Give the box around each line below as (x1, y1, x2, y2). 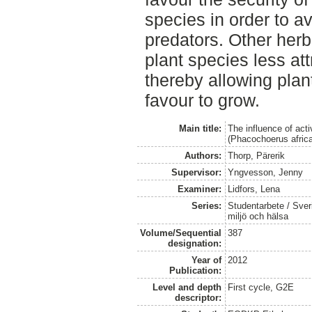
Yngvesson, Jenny (228, 166, 304, 178)
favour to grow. (144, 91, 260, 111)
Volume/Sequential (139, 227, 221, 238)
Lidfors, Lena (228, 183, 281, 194)
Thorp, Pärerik (228, 150, 286, 161)
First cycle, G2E (228, 281, 295, 292)
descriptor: (174, 292, 221, 303)
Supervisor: (171, 166, 221, 178)
